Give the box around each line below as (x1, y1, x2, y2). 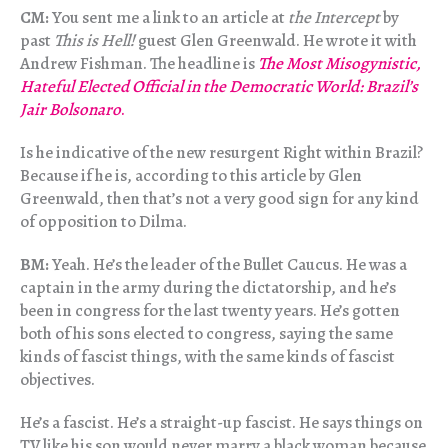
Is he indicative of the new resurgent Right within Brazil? (20, 141, 423, 165)
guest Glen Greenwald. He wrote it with (135, 29, 417, 53)
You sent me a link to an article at (49, 6, 288, 30)
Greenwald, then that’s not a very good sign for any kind (20, 187, 419, 211)
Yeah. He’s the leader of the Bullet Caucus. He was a (49, 253, 407, 277)
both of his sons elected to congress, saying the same (20, 322, 393, 346)
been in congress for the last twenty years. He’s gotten (20, 299, 400, 323)
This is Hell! (54, 29, 135, 53)
